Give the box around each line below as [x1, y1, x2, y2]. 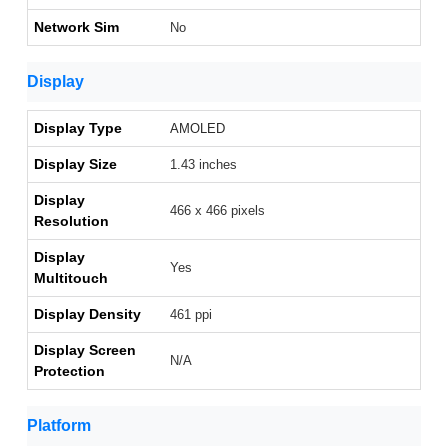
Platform [27, 417, 91, 435]
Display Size [34, 156, 117, 173]
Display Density [34, 306, 141, 323]
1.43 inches [170, 157, 237, 173]
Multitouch [34, 270, 108, 287]
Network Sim [34, 19, 119, 36]
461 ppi [170, 307, 212, 323]
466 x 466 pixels [170, 203, 265, 219]
